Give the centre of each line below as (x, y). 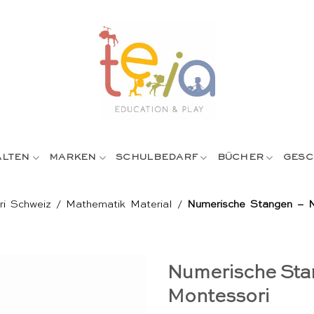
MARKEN (73, 157)
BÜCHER (240, 157)
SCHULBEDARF (157, 157)
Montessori (218, 297)
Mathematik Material (119, 205)
